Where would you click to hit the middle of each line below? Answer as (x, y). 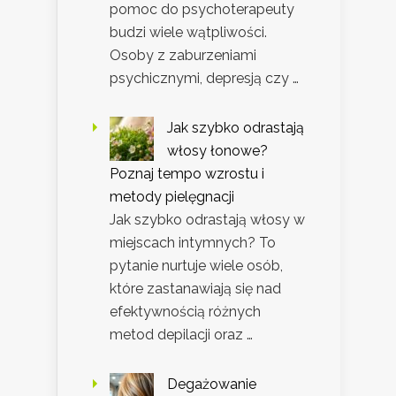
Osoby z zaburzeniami (183, 55)
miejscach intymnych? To (193, 242)
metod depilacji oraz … (181, 334)
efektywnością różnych (185, 311)
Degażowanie (212, 384)
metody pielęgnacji (172, 196)
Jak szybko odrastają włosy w (207, 219)
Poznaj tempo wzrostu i (187, 173)
